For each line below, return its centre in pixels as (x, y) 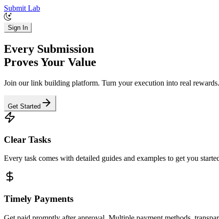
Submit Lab (22, 8)
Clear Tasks (27, 139)
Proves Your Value (50, 62)
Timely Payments (39, 198)
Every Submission (49, 49)
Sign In (18, 28)
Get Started (24, 106)
